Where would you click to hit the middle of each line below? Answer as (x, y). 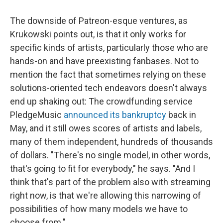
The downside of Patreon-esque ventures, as (99, 20)
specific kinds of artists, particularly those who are (109, 47)
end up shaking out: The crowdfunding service (101, 101)
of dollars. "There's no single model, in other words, (110, 155)
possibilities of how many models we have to (99, 209)
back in (181, 114)
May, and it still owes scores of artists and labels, (106, 128)
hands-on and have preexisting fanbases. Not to (104, 61)
